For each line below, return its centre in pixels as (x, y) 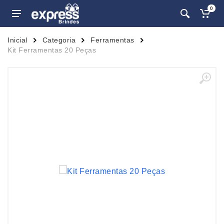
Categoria (59, 40)
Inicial (17, 40)
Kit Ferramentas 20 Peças (52, 50)
